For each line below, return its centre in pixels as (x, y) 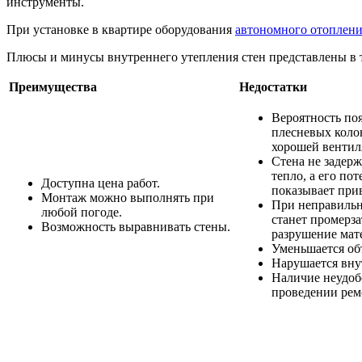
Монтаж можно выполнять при (128, 198)
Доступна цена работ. (101, 183)
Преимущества (53, 87)
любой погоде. (82, 213)
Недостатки (273, 87)
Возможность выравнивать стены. (136, 227)
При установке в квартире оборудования (121, 30)
